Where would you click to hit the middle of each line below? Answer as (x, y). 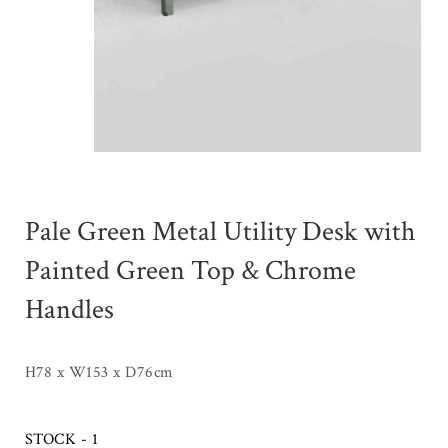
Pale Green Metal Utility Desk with (220, 232)
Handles (69, 310)
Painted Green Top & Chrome (190, 271)
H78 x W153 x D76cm (99, 373)
